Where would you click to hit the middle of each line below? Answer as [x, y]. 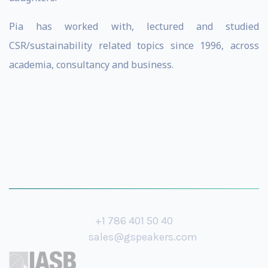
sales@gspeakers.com [143, 237]
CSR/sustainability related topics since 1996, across [134, 45]
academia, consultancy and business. [91, 65]
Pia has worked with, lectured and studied [134, 26]
